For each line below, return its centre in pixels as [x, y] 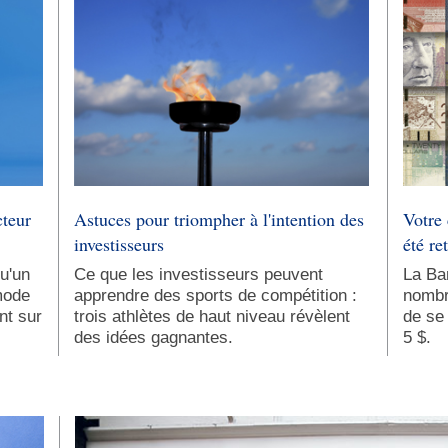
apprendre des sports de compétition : [215, 296]
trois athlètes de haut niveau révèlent [212, 317]
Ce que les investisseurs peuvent [198, 275]
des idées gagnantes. [153, 338]
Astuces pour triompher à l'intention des [219, 219]
